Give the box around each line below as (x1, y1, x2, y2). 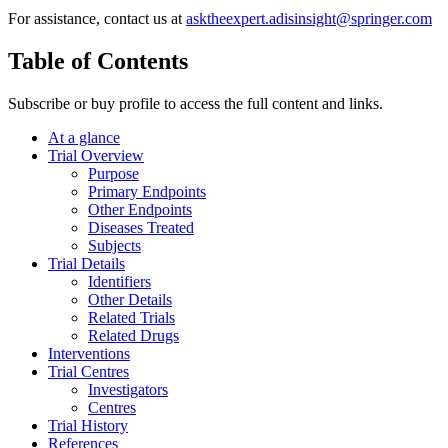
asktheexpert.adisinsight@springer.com (186, 10, 432, 28)
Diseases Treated (88, 218, 194, 236)
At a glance (48, 128, 120, 146)
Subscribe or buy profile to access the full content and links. (8, 94, 383, 112)
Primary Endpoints (88, 182, 206, 200)
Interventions (48, 344, 130, 362)
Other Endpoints (88, 200, 192, 218)
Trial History (48, 416, 128, 434)
